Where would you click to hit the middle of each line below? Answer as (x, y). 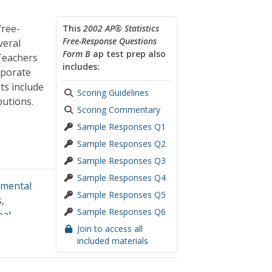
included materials (112, 241)
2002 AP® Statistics (121, 28)
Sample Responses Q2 (121, 144)
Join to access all (110, 229)
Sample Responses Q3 (121, 161)
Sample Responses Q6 (121, 212)
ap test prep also (128, 54)
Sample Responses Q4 (121, 178)
